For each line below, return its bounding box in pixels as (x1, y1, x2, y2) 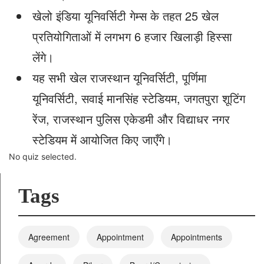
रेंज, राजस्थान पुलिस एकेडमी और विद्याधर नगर (32, 110, 230, 127)
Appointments (171, 230, 222, 243)
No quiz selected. (9, 151, 77, 161)
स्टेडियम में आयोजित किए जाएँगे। (32, 131, 172, 148)
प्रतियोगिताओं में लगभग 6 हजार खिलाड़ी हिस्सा (32, 28, 232, 45)
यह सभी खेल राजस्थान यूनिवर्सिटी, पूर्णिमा (32, 69, 207, 86)
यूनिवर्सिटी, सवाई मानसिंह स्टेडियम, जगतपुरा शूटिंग (32, 90, 245, 107)
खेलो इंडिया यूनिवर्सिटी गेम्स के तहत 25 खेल (32, 7, 219, 24)
